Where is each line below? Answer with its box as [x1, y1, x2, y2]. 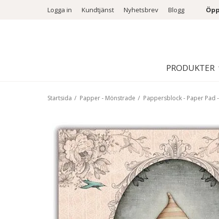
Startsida [47, 94, 72, 102]
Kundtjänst [82, 5, 114, 14]
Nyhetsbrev [124, 5, 158, 14]
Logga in [47, 5, 72, 14]
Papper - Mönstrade [80, 94, 135, 102]
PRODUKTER [166, 62, 215, 74]
